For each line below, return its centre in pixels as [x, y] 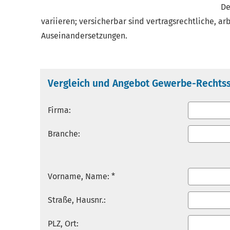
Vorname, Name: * [81, 176]
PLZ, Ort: [63, 224]
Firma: [59, 110]
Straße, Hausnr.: [77, 200]
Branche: [64, 134]
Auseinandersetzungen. [84, 36]
